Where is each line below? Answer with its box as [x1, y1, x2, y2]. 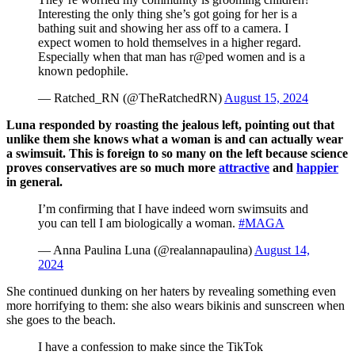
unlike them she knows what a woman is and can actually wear [6, 132, 343, 146]
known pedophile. [38, 63, 128, 78]
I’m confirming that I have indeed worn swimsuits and [38, 201, 308, 216]
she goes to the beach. [6, 312, 116, 326]
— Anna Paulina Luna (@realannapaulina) [38, 242, 254, 257]
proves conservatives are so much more [6, 160, 219, 174]
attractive [219, 160, 269, 174]
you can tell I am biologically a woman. [38, 216, 239, 230]
